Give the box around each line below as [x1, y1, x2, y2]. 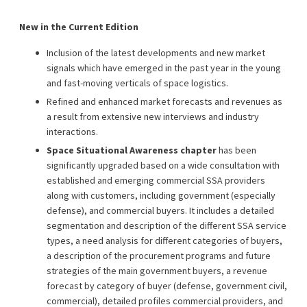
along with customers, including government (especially [47, 188, 275, 201]
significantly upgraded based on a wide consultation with [47, 158, 280, 171]
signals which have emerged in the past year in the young [47, 61, 281, 74]
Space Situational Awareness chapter [47, 143, 217, 156]
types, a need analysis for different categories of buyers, [47, 234, 282, 247]
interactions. [47, 125, 98, 138]
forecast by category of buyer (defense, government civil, [47, 279, 287, 292]
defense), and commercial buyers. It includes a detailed [47, 204, 274, 217]
